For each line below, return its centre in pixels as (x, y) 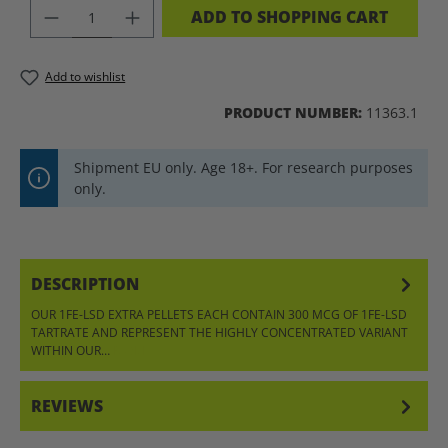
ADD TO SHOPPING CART (290, 16)
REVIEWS (67, 406)
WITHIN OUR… (72, 351)
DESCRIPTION (85, 284)
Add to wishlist (85, 76)
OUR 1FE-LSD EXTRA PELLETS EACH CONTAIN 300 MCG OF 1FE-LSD (219, 315)
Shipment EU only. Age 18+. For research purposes (243, 168)
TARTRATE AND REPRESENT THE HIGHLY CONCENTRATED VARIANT (219, 333)
